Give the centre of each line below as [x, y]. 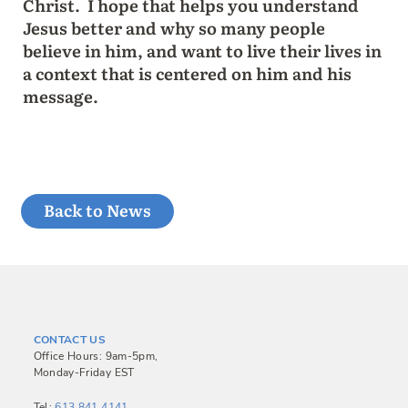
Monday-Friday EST [84, 372]
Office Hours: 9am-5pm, [96, 356]
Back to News [97, 209]
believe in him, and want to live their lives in [202, 50]
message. [60, 96]
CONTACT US [70, 339]
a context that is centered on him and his [187, 73]
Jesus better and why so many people [173, 27]
